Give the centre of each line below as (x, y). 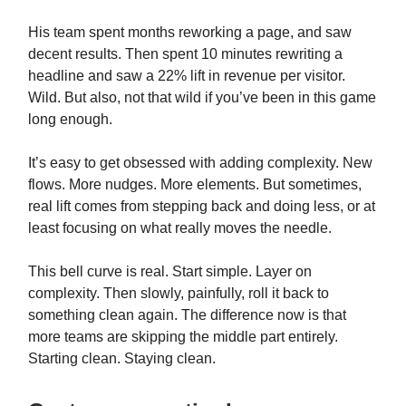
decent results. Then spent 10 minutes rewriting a (185, 53)
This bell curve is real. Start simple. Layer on (170, 271)
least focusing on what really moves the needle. (180, 227)
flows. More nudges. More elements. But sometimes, (195, 184)
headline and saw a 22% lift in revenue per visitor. (187, 75)
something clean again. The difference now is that (187, 314)
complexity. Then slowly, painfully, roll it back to (179, 293)
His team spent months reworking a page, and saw (190, 32)
